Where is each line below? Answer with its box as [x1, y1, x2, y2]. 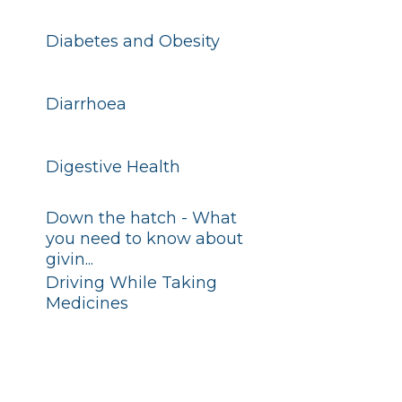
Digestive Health [45, 157, 180, 177]
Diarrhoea [45, 94, 127, 114]
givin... [45, 249, 93, 269]
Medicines [45, 293, 128, 313]
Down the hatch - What [45, 208, 237, 228]
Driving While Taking [45, 273, 217, 293]
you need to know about [45, 229, 243, 249]
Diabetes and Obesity [45, 31, 220, 51]
